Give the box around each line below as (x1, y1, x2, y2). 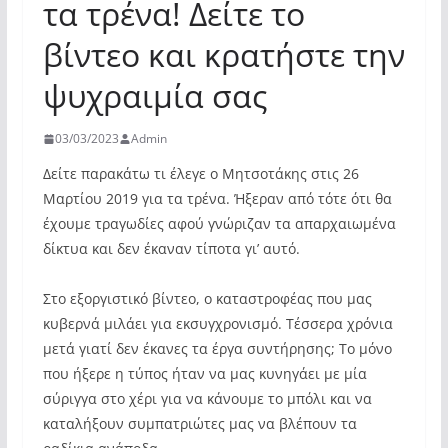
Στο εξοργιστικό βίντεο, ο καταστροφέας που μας (42, 289, 372, 308)
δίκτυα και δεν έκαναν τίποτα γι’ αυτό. (42, 239, 300, 258)
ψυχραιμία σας (42, 74, 267, 117)
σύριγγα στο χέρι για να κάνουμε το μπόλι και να (42, 389, 372, 408)
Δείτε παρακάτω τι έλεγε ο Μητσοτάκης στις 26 (42, 164, 359, 183)
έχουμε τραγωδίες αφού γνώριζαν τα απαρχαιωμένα (42, 214, 396, 233)
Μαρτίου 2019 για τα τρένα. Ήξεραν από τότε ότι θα (42, 189, 392, 208)
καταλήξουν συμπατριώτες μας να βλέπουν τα (42, 414, 357, 433)
